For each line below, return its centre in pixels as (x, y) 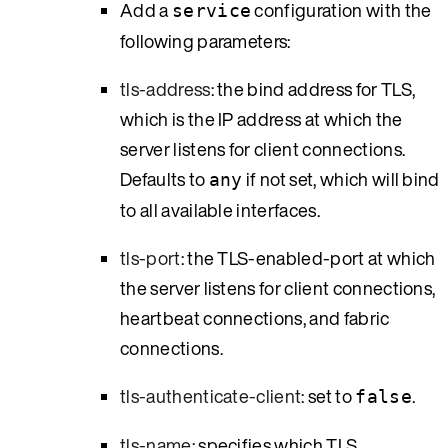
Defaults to (164, 178)
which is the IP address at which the (261, 118)
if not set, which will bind (341, 178)
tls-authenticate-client (211, 395)
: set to (328, 395)
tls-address (165, 88)
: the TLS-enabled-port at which (308, 257)
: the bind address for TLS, (313, 88)
